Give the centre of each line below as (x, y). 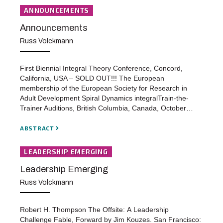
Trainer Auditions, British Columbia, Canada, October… (107, 108)
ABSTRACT (38, 128)
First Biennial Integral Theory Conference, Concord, (101, 68)
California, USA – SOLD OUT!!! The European (92, 78)
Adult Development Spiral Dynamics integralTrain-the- (104, 98)
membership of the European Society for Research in (104, 88)
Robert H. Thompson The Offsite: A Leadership (94, 210)
